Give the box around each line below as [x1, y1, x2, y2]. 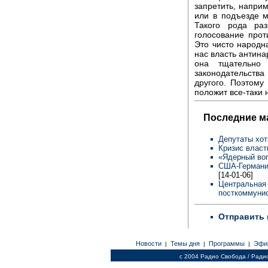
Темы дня [168, 240, 202, 247]
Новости [133, 240, 163, 247]
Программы [206, 240, 246, 247]
